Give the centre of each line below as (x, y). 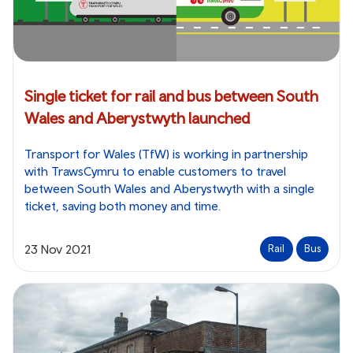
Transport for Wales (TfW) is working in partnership (166, 153)
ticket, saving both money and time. (123, 205)
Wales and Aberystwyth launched (137, 117)
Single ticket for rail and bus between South (171, 95)
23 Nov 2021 (58, 249)
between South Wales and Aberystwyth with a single (169, 188)
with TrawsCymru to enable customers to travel (155, 171)
